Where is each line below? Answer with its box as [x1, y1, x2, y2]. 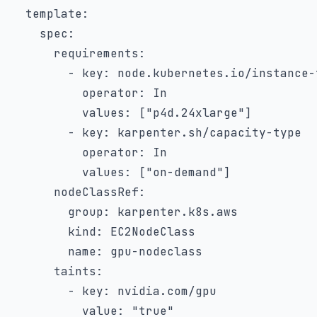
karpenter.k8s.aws [110, 204, 238, 219]
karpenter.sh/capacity [110, 125, 266, 140]
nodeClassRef [54, 185, 139, 200]
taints [54, 264, 96, 279]
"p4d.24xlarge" [146, 105, 245, 120]
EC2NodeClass [103, 224, 195, 239]
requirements [54, 46, 139, 61]
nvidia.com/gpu [110, 284, 217, 299]
